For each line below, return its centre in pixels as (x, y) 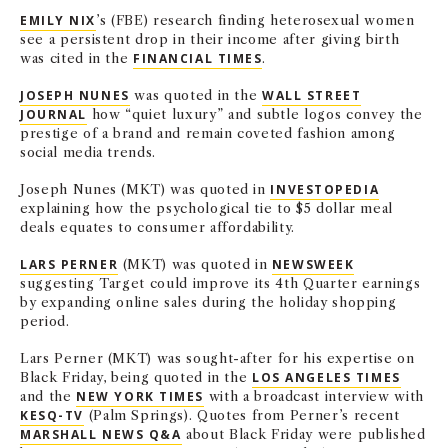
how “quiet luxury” (157, 114)
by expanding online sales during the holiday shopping (208, 302)
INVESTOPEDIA (325, 189)
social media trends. (88, 152)
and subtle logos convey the (325, 114)
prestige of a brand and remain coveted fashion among (208, 133)
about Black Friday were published (303, 434)
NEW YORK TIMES (140, 396)
